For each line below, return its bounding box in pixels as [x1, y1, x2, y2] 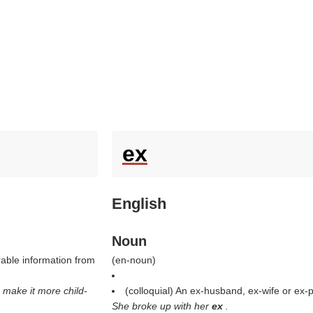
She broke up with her [111, 300, 212, 312]
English [111, 195, 166, 212]
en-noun [115, 254, 152, 265]
